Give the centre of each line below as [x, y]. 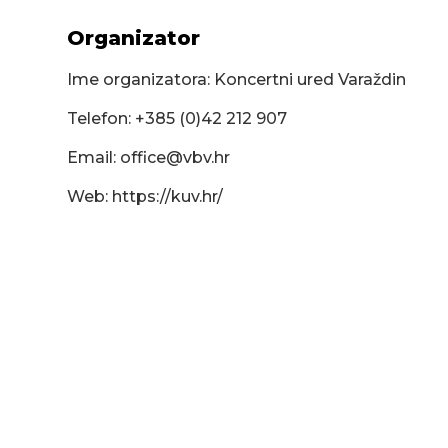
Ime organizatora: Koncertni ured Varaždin [237, 80]
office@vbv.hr [175, 158]
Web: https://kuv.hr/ [145, 197]
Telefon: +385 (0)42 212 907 [177, 119]
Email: [94, 158]
